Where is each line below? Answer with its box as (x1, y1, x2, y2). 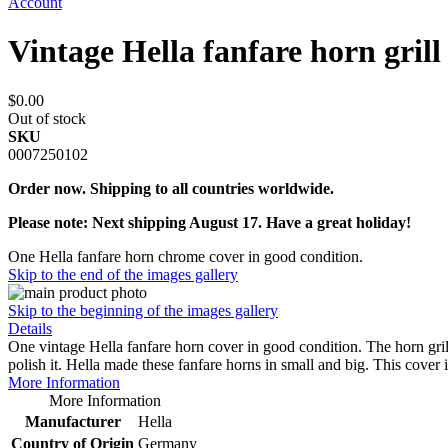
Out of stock (8, 109, 86, 127)
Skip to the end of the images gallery (8, 265, 238, 283)
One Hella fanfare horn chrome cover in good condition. (8, 247, 363, 265)
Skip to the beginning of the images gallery (8, 301, 278, 319)
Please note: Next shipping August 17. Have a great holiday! (8, 213, 411, 231)
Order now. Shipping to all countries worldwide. (8, 179, 334, 197)
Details (8, 319, 52, 337)
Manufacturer (24, 412, 121, 430)
